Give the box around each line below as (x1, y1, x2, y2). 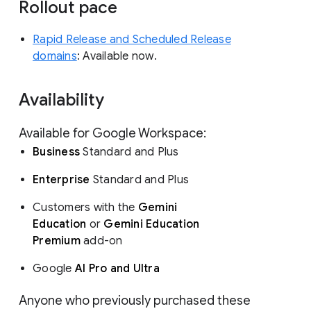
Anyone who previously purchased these (19, 292, 251, 308)
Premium (33, 233, 81, 248)
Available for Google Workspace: (19, 125, 209, 141)
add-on (80, 233, 126, 248)
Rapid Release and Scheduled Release (33, 32, 231, 47)
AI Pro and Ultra (74, 261, 162, 276)
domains (33, 49, 77, 63)
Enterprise (33, 172, 90, 187)
